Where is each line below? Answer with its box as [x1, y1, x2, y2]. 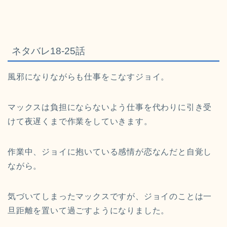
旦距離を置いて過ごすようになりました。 [8, 206, 170, 215]
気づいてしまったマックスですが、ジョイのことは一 [8, 192, 212, 201]
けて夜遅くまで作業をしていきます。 [8, 117, 153, 126]
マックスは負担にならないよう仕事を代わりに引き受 [8, 103, 212, 112]
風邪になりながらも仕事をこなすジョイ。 [8, 72, 170, 82]
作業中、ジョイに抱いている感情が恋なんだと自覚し [8, 147, 212, 157]
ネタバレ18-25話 [12, 46, 85, 57]
